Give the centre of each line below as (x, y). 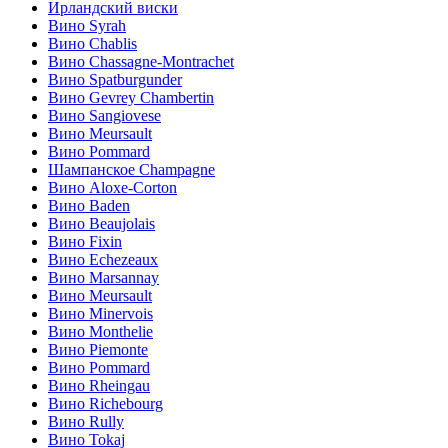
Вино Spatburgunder (115, 80)
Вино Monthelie (100, 332)
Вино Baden (89, 206)
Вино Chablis (92, 44)
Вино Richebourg (105, 404)
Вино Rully (86, 422)
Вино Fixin (85, 242)
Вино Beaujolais (101, 224)
